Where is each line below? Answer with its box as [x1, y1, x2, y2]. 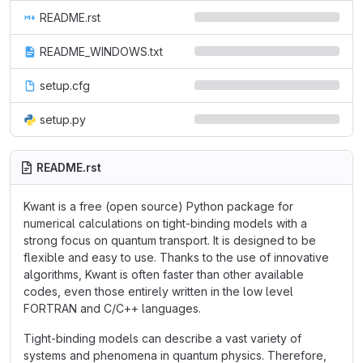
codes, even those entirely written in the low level [23, 284, 293, 298]
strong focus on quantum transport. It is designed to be [23, 233, 316, 247]
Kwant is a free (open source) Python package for [23, 199, 293, 213]
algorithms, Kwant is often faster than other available [23, 267, 304, 281]
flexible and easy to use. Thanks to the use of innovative [23, 250, 329, 264]
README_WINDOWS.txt [40, 45, 163, 58]
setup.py [40, 113, 86, 126]
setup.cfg [40, 79, 90, 92]
